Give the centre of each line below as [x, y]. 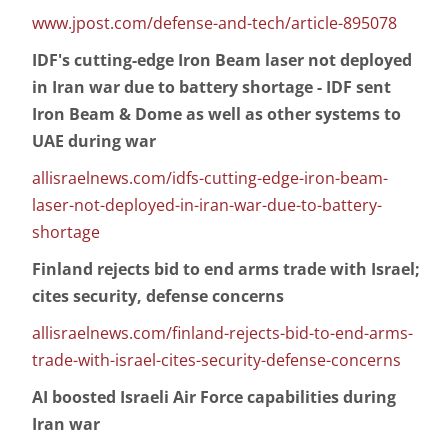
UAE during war [94, 141]
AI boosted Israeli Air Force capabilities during [214, 397]
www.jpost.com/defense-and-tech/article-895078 [214, 23]
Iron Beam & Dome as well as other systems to [216, 114]
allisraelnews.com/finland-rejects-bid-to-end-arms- [222, 333]
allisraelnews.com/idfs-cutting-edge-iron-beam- [210, 178]
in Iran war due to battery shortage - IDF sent [211, 87]
